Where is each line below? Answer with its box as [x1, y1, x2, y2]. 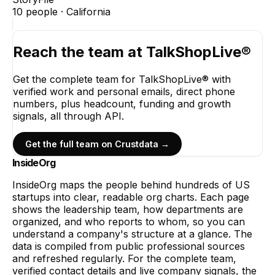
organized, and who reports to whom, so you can [12, 215, 245, 228]
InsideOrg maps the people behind [12, 179, 175, 192]
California [66, 5, 110, 18]
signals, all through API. [13, 109, 124, 122]
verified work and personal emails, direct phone [13, 85, 235, 98]
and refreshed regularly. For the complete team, [12, 252, 236, 265]
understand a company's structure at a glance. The [12, 228, 252, 241]
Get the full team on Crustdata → [25, 138, 169, 149]
